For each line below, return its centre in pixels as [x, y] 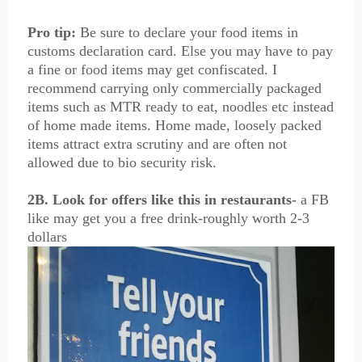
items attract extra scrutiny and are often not [157, 144]
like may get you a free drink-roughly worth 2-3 [168, 218]
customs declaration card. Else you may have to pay [180, 51]
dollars [47, 237]
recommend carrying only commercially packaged [174, 88]
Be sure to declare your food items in [187, 32]
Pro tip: [51, 32]
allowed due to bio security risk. [122, 162]
